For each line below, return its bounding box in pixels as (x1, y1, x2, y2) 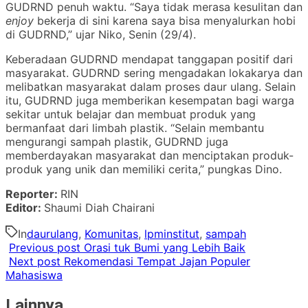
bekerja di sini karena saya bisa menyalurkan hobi (37, 13, 296, 27)
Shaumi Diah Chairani (44, 200, 155, 214)
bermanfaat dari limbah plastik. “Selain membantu (5, 120, 264, 135)
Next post (9, 254, 60, 268)
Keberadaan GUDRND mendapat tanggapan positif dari (5, 52, 293, 66)
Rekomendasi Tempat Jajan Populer (64, 254, 250, 268)
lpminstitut (144, 226, 199, 241)
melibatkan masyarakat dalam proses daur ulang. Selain (5, 79, 296, 93)
